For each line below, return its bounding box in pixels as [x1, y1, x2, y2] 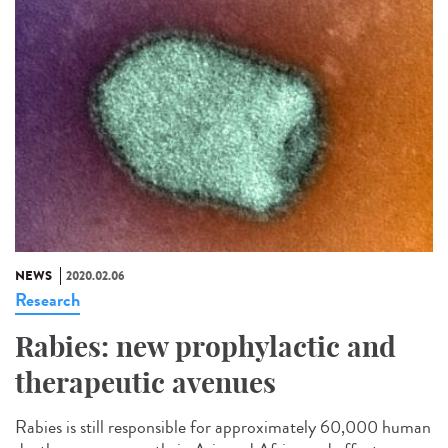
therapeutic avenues [15, 365, 276, 401]
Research [15, 287, 80, 314]
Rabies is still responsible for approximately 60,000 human [15, 414, 431, 441]
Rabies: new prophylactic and [15, 329, 396, 365]
